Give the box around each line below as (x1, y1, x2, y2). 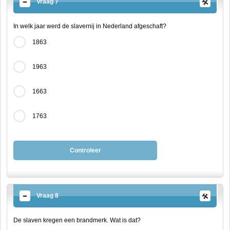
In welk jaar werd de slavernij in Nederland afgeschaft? (13, 23, 166, 30)
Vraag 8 (36, 192, 59, 199)
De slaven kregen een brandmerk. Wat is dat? (13, 217, 141, 224)
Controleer (69, 147, 101, 154)
